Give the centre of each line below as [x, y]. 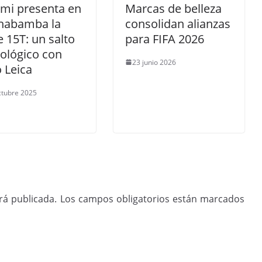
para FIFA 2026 [165, 39]
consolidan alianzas [178, 23]
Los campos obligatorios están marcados [152, 199]
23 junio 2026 [154, 62]
